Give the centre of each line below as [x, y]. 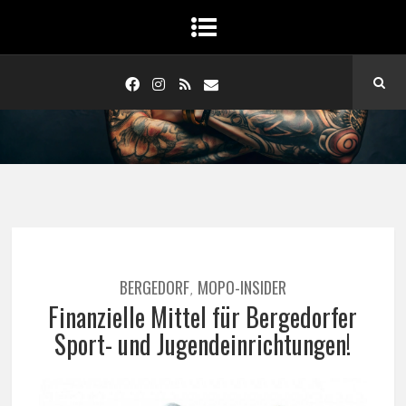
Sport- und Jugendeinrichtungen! [203, 344]
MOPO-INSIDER [242, 287]
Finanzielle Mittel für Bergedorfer [203, 317]
